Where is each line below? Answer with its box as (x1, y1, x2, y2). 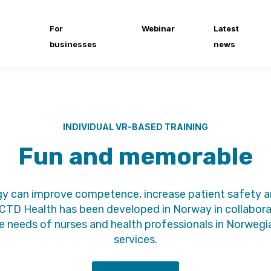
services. (114, 233, 157, 247)
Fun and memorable (18, 142, 253, 171)
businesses (50, 39, 97, 49)
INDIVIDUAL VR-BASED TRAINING (63, 122, 208, 132)
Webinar (142, 24, 175, 33)
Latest (214, 24, 240, 33)
